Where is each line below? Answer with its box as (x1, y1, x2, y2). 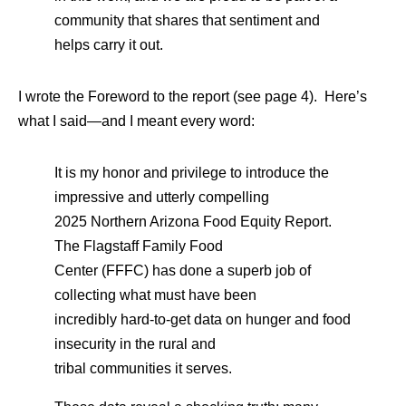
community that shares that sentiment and (54, 13, 320, 28)
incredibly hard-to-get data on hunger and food (54, 312, 351, 327)
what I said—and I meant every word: (18, 113, 255, 129)
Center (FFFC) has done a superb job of (54, 263, 311, 278)
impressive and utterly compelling (54, 189, 269, 205)
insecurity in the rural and (54, 336, 216, 352)
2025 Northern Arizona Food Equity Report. (54, 214, 332, 229)
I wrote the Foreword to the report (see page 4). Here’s (18, 89, 367, 104)
